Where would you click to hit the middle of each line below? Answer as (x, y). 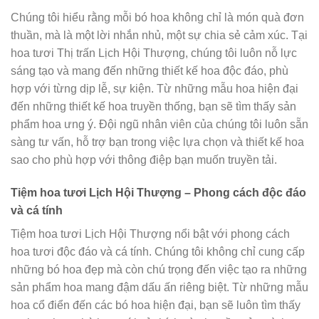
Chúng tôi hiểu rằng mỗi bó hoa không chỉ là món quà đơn (157, 18)
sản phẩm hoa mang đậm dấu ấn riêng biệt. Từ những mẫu (159, 287)
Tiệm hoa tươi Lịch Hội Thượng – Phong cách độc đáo (158, 192)
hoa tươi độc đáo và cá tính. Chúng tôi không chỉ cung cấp (158, 251)
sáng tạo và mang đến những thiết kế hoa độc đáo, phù (150, 71)
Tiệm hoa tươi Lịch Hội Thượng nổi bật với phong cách (150, 234)
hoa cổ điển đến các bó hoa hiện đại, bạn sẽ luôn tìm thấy (156, 305)
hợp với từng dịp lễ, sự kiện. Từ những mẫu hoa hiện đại (155, 89)
